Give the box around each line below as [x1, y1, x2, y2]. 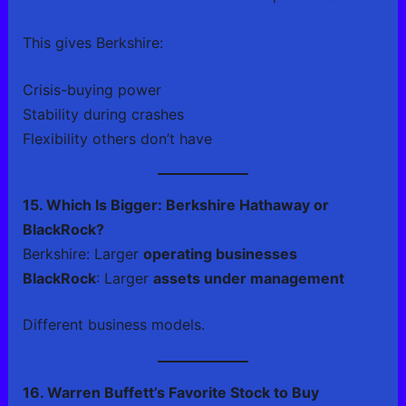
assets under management [152, 269, 344, 288]
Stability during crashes [22, 105, 184, 124]
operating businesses [142, 245, 297, 264]
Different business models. [22, 315, 205, 334]
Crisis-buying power [22, 81, 161, 100]
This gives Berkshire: [22, 33, 163, 52]
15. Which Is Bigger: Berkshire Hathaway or [22, 196, 329, 215]
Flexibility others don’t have [22, 130, 212, 149]
